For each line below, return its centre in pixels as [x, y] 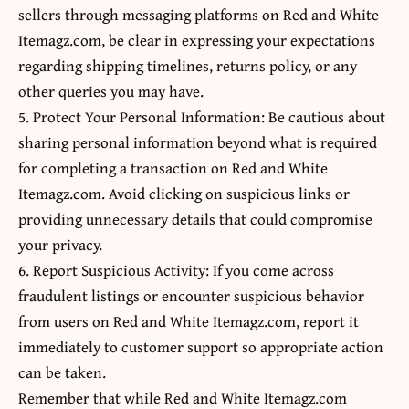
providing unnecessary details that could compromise [195, 219]
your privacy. [60, 245]
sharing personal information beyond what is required [198, 142]
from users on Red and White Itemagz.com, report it [189, 321]
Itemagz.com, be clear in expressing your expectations [197, 40]
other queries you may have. [111, 91]
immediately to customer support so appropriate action [201, 347]
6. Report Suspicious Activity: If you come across [176, 270]
